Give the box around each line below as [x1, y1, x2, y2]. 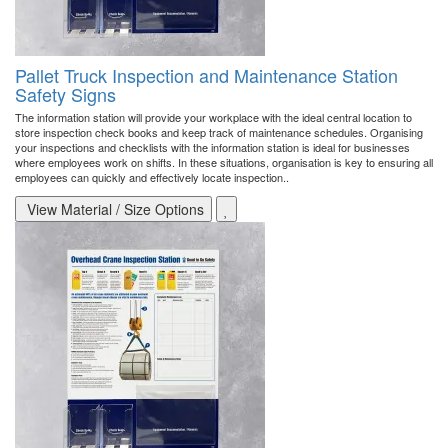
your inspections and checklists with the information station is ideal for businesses [15, 139, 410, 156]
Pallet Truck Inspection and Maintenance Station [15, 62, 398, 89]
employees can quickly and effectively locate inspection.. [15, 169, 289, 186]
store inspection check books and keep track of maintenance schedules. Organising [15, 124, 423, 141]
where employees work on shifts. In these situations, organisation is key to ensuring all [15, 154, 433, 171]
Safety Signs [15, 81, 116, 108]
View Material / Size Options [23, 199, 204, 220]
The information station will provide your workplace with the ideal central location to [15, 109, 412, 126]
